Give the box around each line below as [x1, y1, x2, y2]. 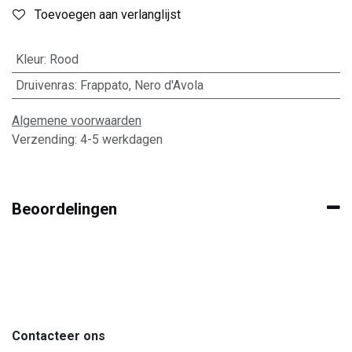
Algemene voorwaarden [12, 112, 141, 128]
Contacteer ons [12, 328, 105, 343]
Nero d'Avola [134, 77, 203, 93]
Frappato [79, 77, 129, 93]
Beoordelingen [12, 199, 117, 218]
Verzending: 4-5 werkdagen [12, 131, 163, 147]
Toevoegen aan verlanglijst [35, 7, 181, 23]
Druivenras [15, 77, 75, 93]
